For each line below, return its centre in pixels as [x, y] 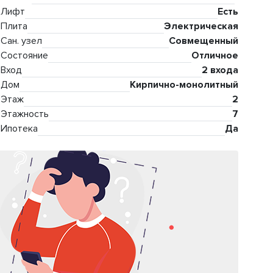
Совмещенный [204, 41]
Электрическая [201, 27]
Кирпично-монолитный [184, 85]
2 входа [220, 70]
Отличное [215, 56]
